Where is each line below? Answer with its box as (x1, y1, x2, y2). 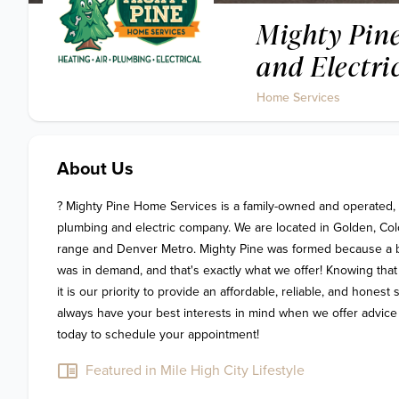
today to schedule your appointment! (57, 327, 259, 342)
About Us (57, 159, 134, 180)
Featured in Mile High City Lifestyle (85, 362, 305, 379)
